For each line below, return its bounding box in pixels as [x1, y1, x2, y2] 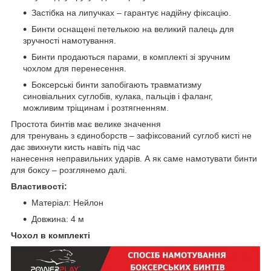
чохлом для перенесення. [23, 63, 126, 73]
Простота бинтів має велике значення [11, 119, 161, 129]
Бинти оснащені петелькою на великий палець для [31, 24, 234, 34]
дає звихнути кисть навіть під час [11, 142, 140, 152]
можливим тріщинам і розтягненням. [23, 102, 169, 113]
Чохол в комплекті [11, 230, 90, 240]
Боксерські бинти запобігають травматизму [31, 79, 201, 90]
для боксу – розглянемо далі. [11, 165, 127, 175]
